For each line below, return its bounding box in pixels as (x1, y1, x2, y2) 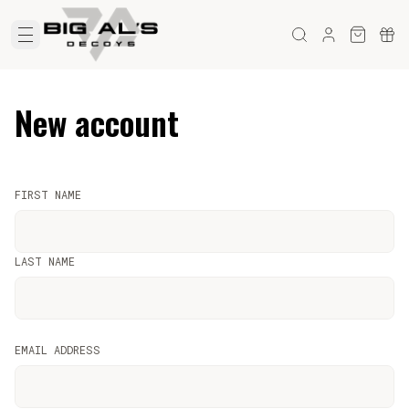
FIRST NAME (15, 187, 81, 202)
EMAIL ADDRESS (15, 342, 100, 357)
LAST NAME (15, 254, 75, 268)
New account (15, 98, 179, 146)
